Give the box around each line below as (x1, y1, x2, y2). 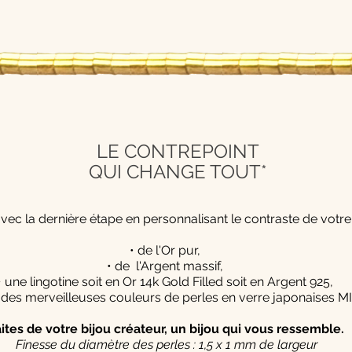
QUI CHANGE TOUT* (88, 159, 267, 183)
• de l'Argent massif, (106, 258, 226, 273)
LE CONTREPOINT (96, 139, 259, 163)
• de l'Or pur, (129, 242, 203, 258)
